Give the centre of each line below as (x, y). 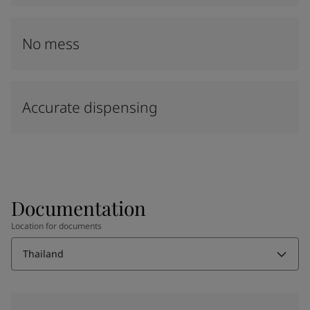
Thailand (43, 254)
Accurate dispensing (90, 107)
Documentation (79, 208)
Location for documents (56, 226)
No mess (51, 44)
